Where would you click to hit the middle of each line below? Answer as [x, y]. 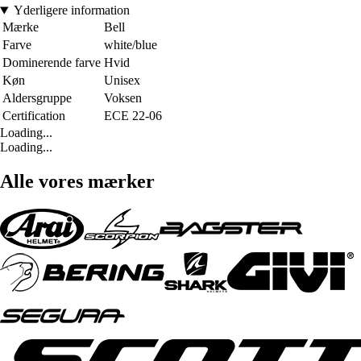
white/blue [131, 45]
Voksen [123, 98]
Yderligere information [71, 10]
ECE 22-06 [133, 116]
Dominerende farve [52, 63]
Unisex [122, 81]
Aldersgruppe [37, 98]
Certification [34, 116]
